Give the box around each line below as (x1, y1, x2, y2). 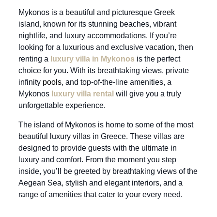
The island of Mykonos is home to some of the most (18, 120, 193, 129)
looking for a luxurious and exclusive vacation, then (18, 43, 193, 51)
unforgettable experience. (18, 101, 106, 109)
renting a (18, 54, 48, 63)
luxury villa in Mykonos (48, 54, 135, 63)
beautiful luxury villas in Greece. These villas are (18, 132, 185, 140)
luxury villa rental (51, 89, 114, 98)
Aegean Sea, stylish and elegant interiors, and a (18, 178, 183, 187)
